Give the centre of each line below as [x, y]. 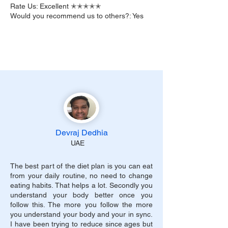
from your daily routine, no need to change [81, 176]
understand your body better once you [81, 195]
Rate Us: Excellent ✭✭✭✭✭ [56, 6]
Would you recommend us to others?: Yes [77, 16]
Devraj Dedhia [81, 133]
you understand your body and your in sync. [81, 214]
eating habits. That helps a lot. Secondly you [81, 185]
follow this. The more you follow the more [81, 205]
